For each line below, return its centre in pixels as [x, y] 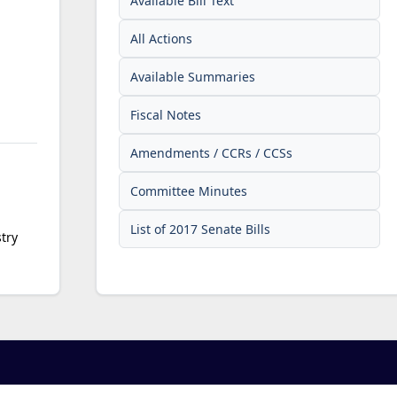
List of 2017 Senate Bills [201, 229]
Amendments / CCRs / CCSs [212, 152]
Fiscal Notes [166, 114]
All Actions [162, 38]
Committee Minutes [189, 191]
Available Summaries [193, 76]
